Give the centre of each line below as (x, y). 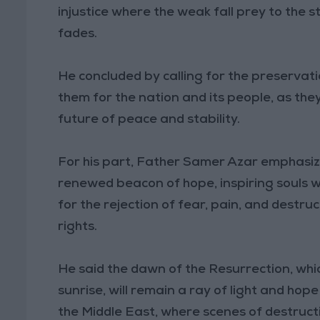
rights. (78, 227)
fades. (78, 34)
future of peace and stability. (149, 120)
